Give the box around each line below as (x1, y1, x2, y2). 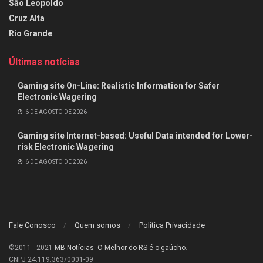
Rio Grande (9, 29, 52, 39)
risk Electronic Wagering (18, 142, 114, 152)
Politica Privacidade (139, 220, 205, 230)
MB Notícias (55, 243, 94, 252)
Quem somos (75, 220, 120, 230)
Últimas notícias (9, 56, 80, 68)
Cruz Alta (9, 14, 45, 23)
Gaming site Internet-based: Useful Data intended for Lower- (18, 131, 253, 141)
